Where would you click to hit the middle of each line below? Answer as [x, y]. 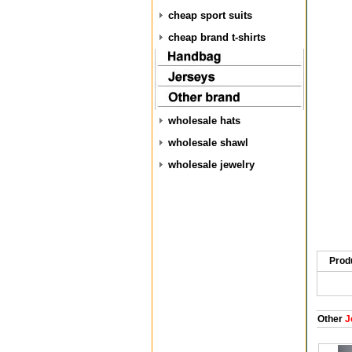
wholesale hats [204, 121]
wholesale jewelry [211, 165]
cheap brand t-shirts [217, 37]
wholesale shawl [208, 143]
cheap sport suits [210, 15]
